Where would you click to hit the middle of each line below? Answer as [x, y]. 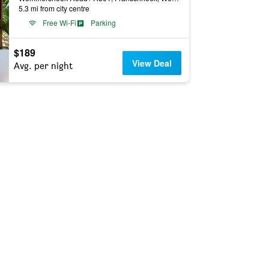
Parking [103, 23]
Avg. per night [43, 66]
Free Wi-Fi [59, 23]
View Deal [152, 63]
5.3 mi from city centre [54, 8]
